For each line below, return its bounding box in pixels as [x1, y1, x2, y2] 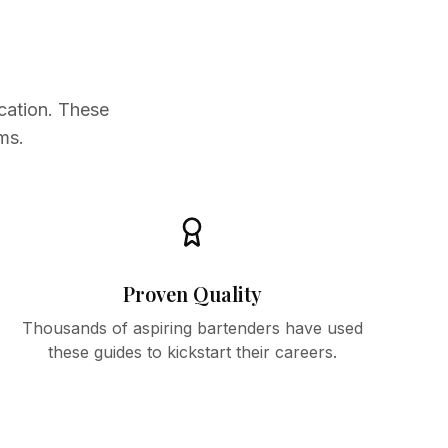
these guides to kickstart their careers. [47, 341, 337, 362]
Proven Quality [122, 279, 262, 307]
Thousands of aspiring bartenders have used [21, 317, 363, 338]
